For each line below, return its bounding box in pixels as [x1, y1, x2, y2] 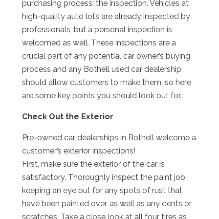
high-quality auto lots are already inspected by [22, 12, 190, 22]
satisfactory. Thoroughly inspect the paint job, [22, 173, 187, 182]
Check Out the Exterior [22, 112, 113, 122]
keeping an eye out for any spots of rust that [22, 186, 182, 196]
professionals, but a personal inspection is [22, 25, 172, 35]
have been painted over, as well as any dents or [22, 199, 192, 209]
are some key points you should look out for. [22, 91, 181, 101]
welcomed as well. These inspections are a [22, 38, 176, 48]
